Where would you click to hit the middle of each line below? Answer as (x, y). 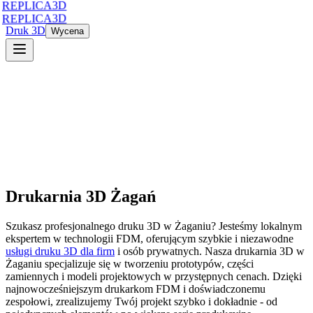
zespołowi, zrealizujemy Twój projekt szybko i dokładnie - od (141, 301)
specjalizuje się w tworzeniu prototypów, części (148, 263)
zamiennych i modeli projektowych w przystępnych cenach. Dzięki (154, 276)
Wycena (67, 31)
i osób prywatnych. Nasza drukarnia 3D (205, 251)
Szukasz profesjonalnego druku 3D (85, 226)
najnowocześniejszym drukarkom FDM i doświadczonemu (136, 289)
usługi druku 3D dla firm (60, 251)
